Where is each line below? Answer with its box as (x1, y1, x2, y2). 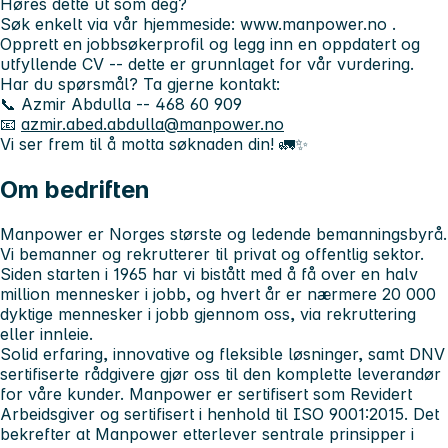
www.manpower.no (240, 13, 387, 34)
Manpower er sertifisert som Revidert (129, 383, 412, 404)
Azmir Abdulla (21, 93, 131, 114)
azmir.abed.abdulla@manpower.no (21, 113, 284, 134)
